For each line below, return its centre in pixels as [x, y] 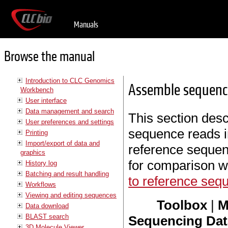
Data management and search [70, 111]
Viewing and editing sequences [71, 195]
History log [41, 163]
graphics [33, 152]
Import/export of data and [63, 143]
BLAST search [47, 216]
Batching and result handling [67, 174]
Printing [37, 132]
